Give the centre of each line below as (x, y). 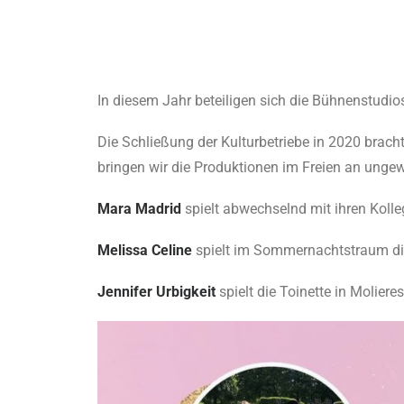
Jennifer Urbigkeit (158, 292)
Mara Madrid (141, 209)
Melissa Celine (147, 250)
